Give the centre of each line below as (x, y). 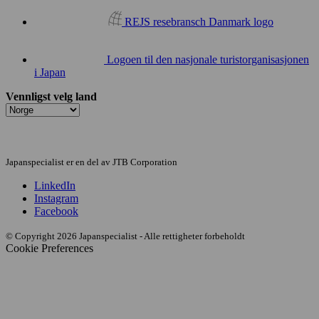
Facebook (56, 211)
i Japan (50, 72)
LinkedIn (55, 185)
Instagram (56, 198)
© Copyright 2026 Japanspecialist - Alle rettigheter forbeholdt (125, 236)
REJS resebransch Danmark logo (199, 21)
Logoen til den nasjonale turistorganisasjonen (208, 59)
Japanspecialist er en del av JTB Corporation (91, 162)
